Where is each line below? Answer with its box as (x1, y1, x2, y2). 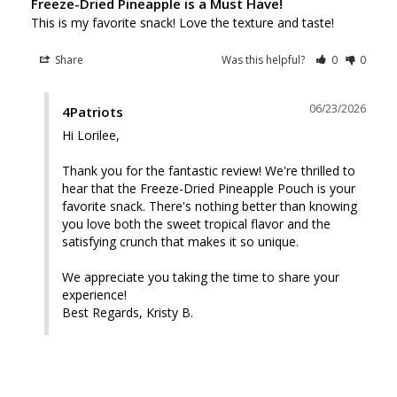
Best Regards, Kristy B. (62, 303, 193, 321)
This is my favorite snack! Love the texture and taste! (31, 13, 334, 31)
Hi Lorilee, (62, 126, 123, 144)
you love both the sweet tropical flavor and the (62, 214, 331, 232)
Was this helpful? (222, 51, 308, 67)
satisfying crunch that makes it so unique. (62, 232, 299, 250)
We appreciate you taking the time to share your (62, 268, 339, 285)
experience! (62, 285, 130, 303)
